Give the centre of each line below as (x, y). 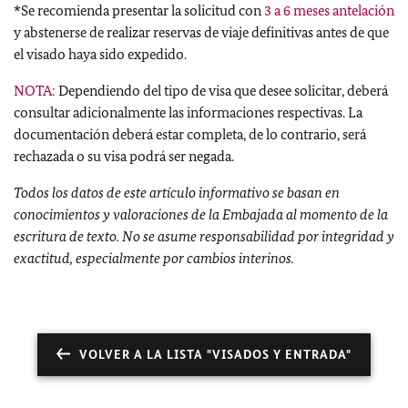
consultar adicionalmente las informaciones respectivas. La (188, 112)
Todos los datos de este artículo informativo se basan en (177, 193)
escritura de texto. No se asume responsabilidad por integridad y (204, 236)
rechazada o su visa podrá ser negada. (124, 156)
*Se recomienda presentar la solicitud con (139, 10)
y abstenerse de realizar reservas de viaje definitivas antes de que (201, 32)
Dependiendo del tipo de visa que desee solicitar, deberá (222, 91)
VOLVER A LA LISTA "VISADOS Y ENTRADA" (215, 355)
